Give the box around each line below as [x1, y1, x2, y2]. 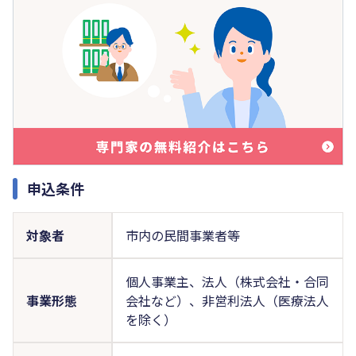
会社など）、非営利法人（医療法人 [125, 290, 329, 310]
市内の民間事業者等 [125, 225, 240, 245]
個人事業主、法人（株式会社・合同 [125, 271, 329, 291]
